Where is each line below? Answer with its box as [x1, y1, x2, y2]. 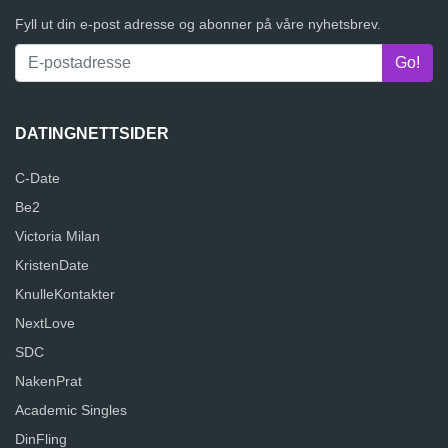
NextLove [15, 315, 75, 332]
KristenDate [15, 257, 89, 274]
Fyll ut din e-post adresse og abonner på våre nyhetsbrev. [15, 16, 381, 33]
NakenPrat [15, 373, 82, 390]
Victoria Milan [15, 228, 100, 245]
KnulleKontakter [15, 286, 115, 303]
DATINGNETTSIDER [15, 125, 169, 143]
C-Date [15, 170, 60, 187]
